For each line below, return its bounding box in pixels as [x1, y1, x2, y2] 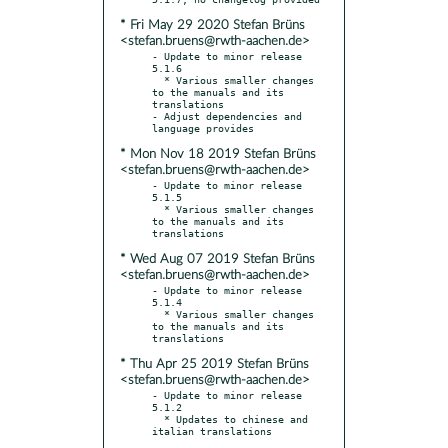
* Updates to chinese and [152, 412, 164, 425]
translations [152, 97, 224, 110]
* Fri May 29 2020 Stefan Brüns [120, 18, 305, 32]
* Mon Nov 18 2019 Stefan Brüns [120, 147, 316, 161]
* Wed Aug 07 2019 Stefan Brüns [120, 252, 315, 266]
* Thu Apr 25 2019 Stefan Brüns [120, 357, 309, 371]
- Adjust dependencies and [152, 109, 302, 122]
